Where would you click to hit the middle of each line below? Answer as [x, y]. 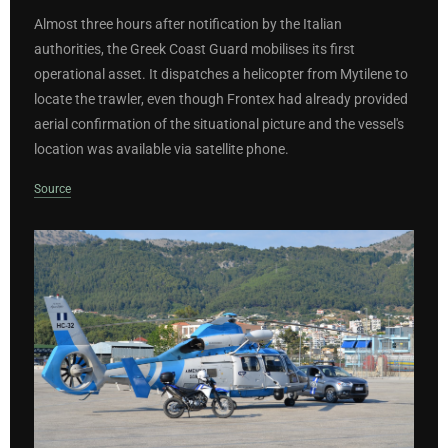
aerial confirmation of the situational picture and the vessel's [219, 125]
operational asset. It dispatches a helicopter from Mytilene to [221, 75]
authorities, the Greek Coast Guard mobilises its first [194, 50]
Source [52, 188]
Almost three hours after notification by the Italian [188, 25]
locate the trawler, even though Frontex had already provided [221, 100]
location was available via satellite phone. [161, 150]
